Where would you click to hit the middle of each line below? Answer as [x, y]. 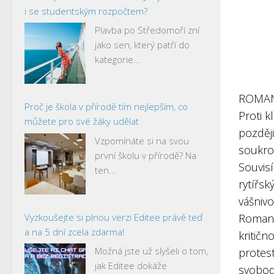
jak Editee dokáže [131, 265]
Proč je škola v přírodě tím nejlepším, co [106, 106]
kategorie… [117, 59]
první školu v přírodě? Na [146, 155]
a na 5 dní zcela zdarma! [74, 231]
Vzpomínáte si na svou [142, 140]
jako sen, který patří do [142, 45]
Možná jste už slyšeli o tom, [151, 251]
